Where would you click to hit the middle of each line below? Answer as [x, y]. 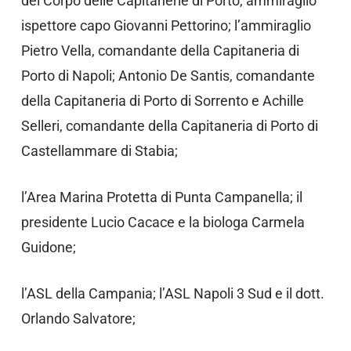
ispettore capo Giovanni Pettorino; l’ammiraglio [166, 26]
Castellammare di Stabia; [99, 151]
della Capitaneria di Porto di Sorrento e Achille [162, 101]
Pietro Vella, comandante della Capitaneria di [160, 51]
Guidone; [48, 248]
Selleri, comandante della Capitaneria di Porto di [169, 126]
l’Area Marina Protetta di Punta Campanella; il [161, 197]
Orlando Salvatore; [78, 319]
